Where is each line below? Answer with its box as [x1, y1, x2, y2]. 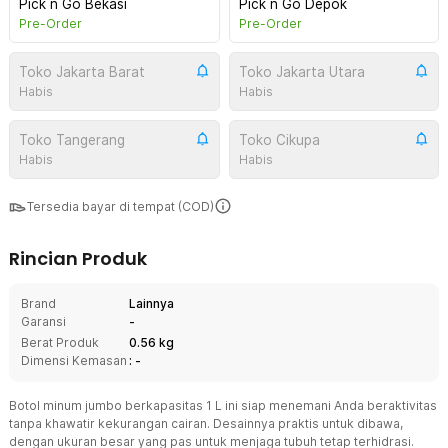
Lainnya [129, 296, 174, 311]
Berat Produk [21, 335, 99, 350]
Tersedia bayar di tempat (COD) [27, 199, 214, 214]
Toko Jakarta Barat [19, 64, 145, 80]
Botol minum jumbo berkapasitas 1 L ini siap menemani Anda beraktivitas [9, 398, 437, 413]
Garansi [21, 314, 66, 329]
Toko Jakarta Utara [238, 64, 365, 80]
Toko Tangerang [19, 132, 125, 148]
